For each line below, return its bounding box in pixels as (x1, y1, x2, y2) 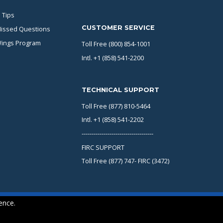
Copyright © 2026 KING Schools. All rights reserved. (28, 210, 180, 219)
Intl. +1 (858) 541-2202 (81, 115, 144, 124)
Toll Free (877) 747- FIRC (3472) (81, 156, 169, 166)
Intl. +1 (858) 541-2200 (81, 53, 144, 62)
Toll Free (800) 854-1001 (81, 39, 150, 49)
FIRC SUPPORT (81, 142, 124, 152)
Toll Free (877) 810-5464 (81, 101, 150, 111)
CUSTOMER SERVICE (81, 24, 155, 32)
